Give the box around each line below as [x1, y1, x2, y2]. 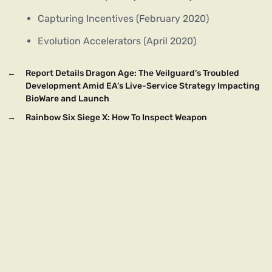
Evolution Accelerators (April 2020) [38, 35, 196, 47]
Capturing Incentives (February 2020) [38, 12, 209, 24]
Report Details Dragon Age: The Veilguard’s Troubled [25, 67, 239, 78]
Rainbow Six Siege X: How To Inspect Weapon [25, 112, 207, 123]
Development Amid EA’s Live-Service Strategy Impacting [25, 80, 260, 91]
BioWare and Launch [25, 93, 109, 104]
